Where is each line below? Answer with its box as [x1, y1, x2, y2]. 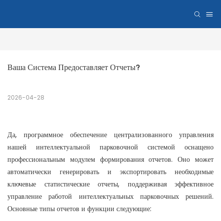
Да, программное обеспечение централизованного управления [7, 130, 214, 140]
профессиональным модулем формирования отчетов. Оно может [7, 154, 214, 165]
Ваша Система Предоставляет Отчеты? [7, 63, 140, 73]
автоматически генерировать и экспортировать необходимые [7, 167, 214, 177]
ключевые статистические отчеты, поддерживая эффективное [7, 179, 214, 189]
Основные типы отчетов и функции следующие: [7, 204, 151, 214]
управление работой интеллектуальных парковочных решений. [7, 191, 214, 202]
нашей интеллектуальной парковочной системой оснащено [7, 142, 214, 152]
